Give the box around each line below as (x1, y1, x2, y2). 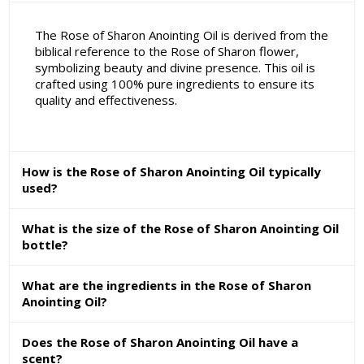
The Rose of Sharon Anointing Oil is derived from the (34, 27, 328, 44)
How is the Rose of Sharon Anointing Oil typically (22, 163, 322, 180)
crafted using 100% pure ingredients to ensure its (34, 76, 314, 93)
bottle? (22, 236, 69, 253)
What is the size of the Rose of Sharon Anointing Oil (22, 220, 340, 237)
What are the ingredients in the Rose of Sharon (22, 277, 312, 294)
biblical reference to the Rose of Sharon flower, (34, 43, 299, 60)
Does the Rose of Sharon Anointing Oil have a (22, 334, 299, 351)
